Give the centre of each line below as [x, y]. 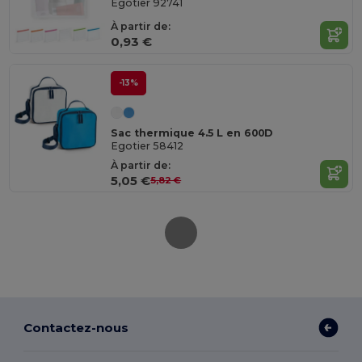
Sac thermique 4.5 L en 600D [192, 133]
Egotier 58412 [147, 146]
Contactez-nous [76, 327]
